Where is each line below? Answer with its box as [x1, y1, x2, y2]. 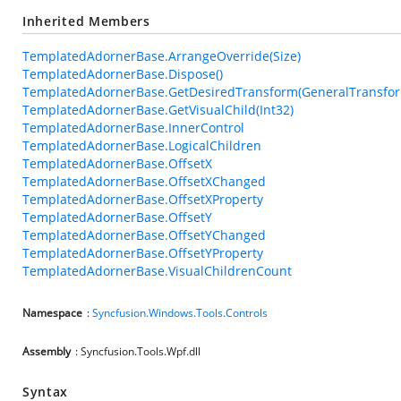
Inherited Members [22, 13, 150, 30]
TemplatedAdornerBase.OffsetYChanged [22, 226, 266, 243]
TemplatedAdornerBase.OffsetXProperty [22, 191, 263, 208]
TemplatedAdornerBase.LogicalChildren [22, 137, 261, 154]
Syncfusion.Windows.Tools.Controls [92, 305, 268, 320]
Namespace [22, 305, 82, 320]
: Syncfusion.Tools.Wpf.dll [75, 344, 200, 359]
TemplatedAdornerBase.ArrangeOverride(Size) [22, 47, 301, 64]
